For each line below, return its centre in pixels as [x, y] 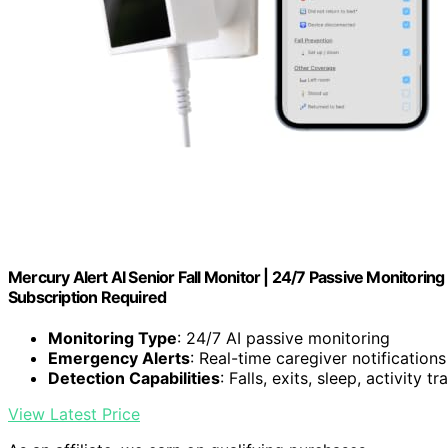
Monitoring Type [112, 338]
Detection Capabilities [134, 378]
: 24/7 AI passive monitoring [283, 338]
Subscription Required [87, 297]
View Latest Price [74, 414]
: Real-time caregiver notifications [318, 358]
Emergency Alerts [119, 358]
